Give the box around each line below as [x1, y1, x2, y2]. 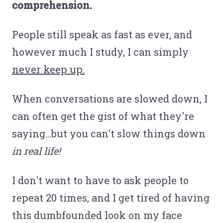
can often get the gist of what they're [12, 110, 194, 123]
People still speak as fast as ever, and [12, 28, 192, 41]
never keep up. [12, 63, 85, 76]
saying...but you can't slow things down [12, 127, 206, 140]
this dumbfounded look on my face [12, 209, 182, 222]
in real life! [12, 144, 61, 158]
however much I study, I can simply [12, 45, 189, 59]
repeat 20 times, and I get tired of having [12, 191, 210, 205]
